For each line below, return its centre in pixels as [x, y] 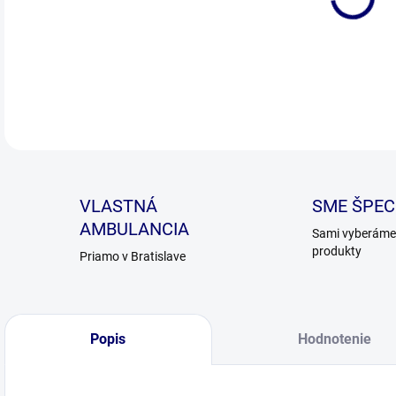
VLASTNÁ [118, 206]
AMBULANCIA [134, 229]
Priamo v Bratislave [133, 256]
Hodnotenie [335, 339]
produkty [336, 251]
